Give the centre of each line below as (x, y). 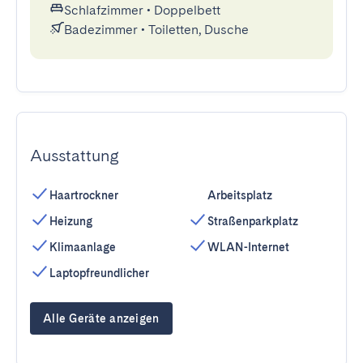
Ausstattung (75, 156)
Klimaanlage (83, 247)
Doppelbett (187, 10)
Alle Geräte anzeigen (101, 318)
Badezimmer (101, 30)
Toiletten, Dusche (199, 30)
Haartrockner (84, 195)
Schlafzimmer (104, 10)
